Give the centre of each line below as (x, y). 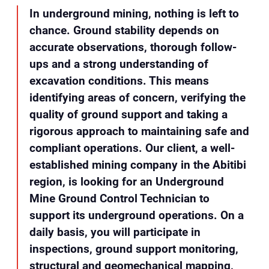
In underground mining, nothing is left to (134, 13)
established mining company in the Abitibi (138, 165)
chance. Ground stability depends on (124, 30)
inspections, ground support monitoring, (134, 249)
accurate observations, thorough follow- (133, 47)
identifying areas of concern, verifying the (137, 97)
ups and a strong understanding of (119, 64)
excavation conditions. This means (119, 80)
